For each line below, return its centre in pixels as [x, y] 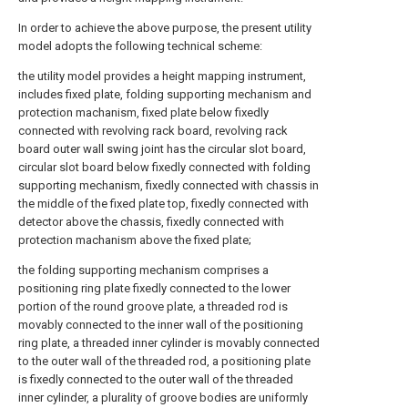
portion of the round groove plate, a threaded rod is [153, 306]
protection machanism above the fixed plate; [135, 240]
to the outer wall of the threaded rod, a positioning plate [164, 361]
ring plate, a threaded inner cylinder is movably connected [169, 343]
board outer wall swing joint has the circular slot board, [162, 149]
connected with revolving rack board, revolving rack [153, 131]
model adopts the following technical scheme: [140, 46]
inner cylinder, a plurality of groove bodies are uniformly [163, 398]
